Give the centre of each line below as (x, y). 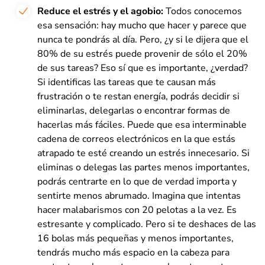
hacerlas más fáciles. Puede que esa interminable (142, 125)
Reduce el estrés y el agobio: (101, 11)
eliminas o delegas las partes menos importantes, (143, 167)
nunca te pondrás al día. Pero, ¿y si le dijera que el (143, 39)
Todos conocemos (204, 11)
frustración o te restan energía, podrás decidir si (138, 96)
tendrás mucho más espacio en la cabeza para (133, 252)
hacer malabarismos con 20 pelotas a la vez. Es (137, 210)
